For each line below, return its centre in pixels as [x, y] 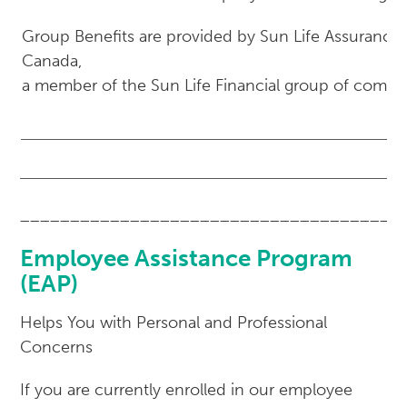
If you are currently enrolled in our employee [187, 390]
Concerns [57, 347]
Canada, [52, 61]
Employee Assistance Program [187, 259]
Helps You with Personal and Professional [174, 323]
